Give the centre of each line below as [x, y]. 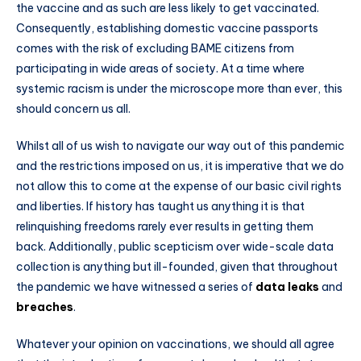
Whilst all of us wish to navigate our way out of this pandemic [180, 145]
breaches [45, 307]
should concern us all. [75, 108]
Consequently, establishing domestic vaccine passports [167, 28]
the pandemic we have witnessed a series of [136, 286]
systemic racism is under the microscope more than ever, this [179, 88]
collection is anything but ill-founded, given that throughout [177, 266]
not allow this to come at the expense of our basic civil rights [179, 186]
